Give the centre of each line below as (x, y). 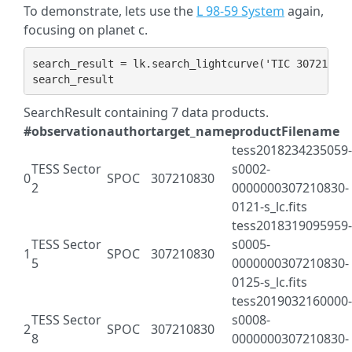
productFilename (286, 131)
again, (304, 11)
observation (69, 131)
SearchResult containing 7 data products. (146, 112)
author (129, 131)
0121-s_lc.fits (269, 207)
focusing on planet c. (86, 30)
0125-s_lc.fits (269, 282)
